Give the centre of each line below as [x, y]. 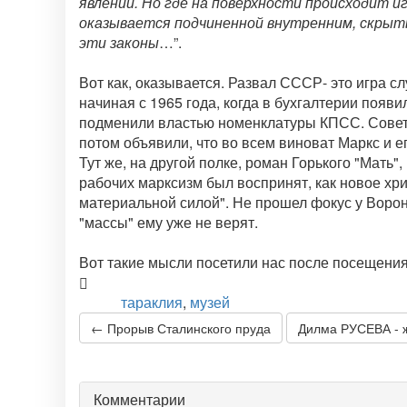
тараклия [152, 302]
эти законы [119, 42]
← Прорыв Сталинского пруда [181, 328]
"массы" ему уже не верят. [169, 222]
